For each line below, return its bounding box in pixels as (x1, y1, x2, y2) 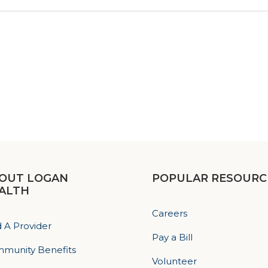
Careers (151, 207, 187, 219)
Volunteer (151, 255, 197, 267)
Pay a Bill (151, 231, 193, 243)
